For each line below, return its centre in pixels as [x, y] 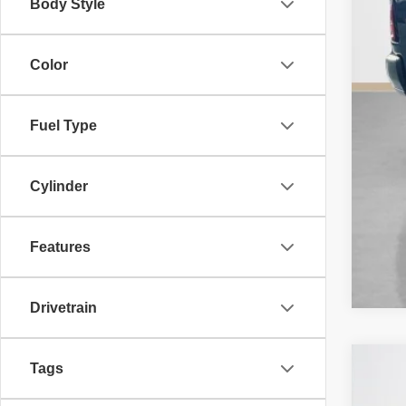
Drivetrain [63, 308]
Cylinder [59, 187]
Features [60, 247]
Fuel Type [63, 126]
